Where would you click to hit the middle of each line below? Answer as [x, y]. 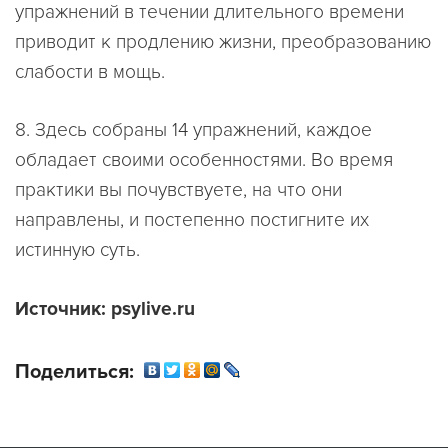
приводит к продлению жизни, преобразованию [223, 41]
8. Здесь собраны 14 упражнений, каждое [193, 130]
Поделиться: [74, 371]
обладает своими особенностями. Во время [204, 160]
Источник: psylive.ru [105, 309]
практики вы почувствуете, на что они [178, 190]
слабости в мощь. [90, 71]
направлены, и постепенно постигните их [192, 220]
